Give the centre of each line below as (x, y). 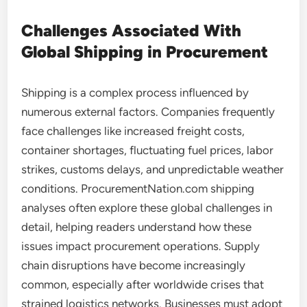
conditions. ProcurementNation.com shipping (138, 188)
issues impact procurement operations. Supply (141, 246)
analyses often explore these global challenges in (147, 208)
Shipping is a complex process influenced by (135, 93)
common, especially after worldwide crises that (143, 284)
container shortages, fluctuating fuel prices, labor (148, 150)
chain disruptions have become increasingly (134, 265)
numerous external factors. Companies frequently (148, 112)
